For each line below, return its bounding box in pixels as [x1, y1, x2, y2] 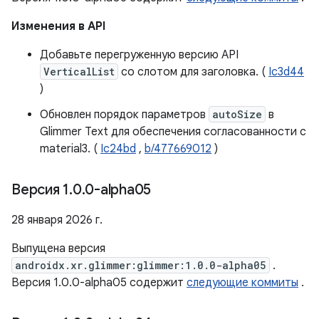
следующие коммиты [187, 276, 298, 290]
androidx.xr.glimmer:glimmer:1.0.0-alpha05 [15, 258, 266, 272]
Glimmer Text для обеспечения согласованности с [40, 125, 306, 139]
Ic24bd [100, 142, 136, 156]
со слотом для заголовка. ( [118, 65, 268, 79]
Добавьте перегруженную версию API [40, 48, 239, 62]
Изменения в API [11, 19, 105, 33]
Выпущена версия [11, 241, 105, 256]
